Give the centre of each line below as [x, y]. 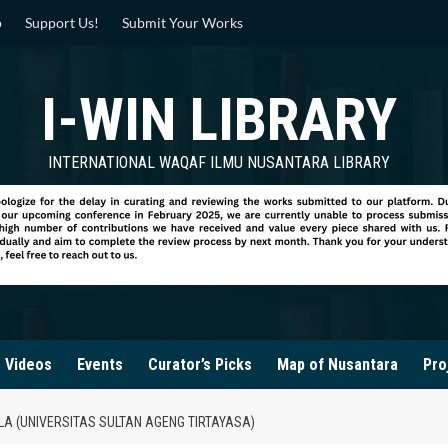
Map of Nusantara [337, 364]
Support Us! [62, 22]
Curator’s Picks [200, 364]
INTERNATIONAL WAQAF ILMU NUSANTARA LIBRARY [219, 162]
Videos [28, 364]
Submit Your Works [182, 22]
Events [100, 364]
